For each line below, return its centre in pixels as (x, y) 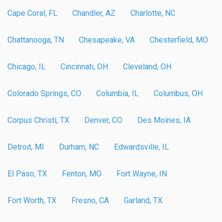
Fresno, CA (90, 200)
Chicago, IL (27, 66)
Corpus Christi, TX (38, 120)
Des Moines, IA (164, 120)
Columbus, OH (178, 93)
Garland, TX (143, 200)
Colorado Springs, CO (44, 93)
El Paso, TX (27, 173)
